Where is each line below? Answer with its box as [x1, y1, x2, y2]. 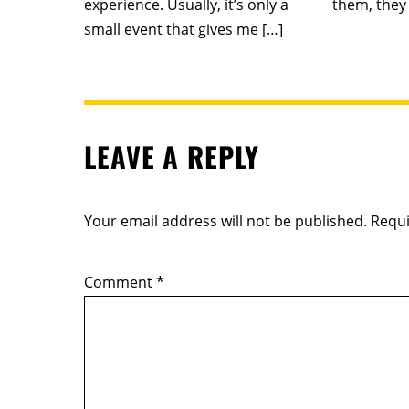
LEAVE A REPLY [84, 135, 259, 177]
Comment [84, 271, 156, 292]
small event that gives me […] [84, 19, 283, 40]
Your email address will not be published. [84, 210, 367, 231]
